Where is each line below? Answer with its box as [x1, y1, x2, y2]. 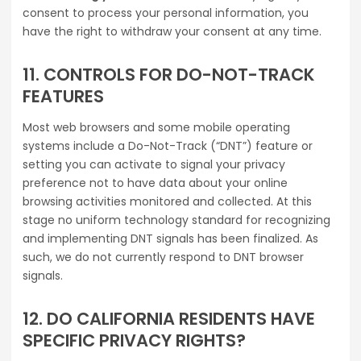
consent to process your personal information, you [23, 5, 309, 22]
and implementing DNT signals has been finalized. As [23, 230, 318, 247]
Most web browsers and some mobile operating [23, 119, 290, 136]
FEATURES [23, 85, 104, 109]
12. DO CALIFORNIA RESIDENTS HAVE [23, 307, 315, 331]
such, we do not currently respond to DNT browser [23, 249, 304, 266]
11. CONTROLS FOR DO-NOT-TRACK [23, 63, 315, 87]
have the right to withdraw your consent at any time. [23, 23, 322, 40]
